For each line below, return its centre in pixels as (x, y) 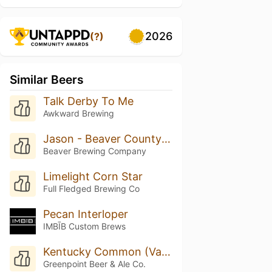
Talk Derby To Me (88, 101)
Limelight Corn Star (93, 176)
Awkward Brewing (78, 113)
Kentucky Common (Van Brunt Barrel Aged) (166, 251)
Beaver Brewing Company (94, 151)
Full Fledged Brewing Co (91, 188)
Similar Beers (47, 80)
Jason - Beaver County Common (166, 138)
